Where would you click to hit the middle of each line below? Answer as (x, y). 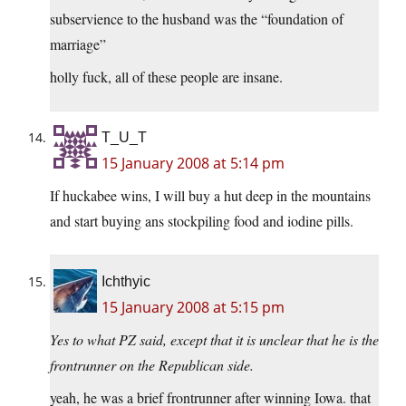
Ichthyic (126, 282)
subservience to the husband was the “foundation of (197, 19)
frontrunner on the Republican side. (152, 365)
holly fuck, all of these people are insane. (166, 77)
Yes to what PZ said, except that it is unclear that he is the (214, 340)
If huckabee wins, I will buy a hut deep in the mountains (210, 196)
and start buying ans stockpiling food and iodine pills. (202, 221)
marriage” (78, 44)
